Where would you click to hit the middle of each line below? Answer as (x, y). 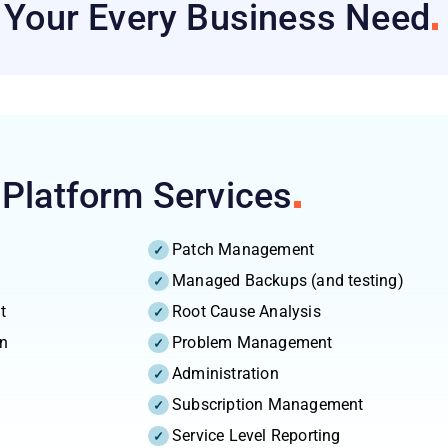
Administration (225, 373)
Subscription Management (268, 404)
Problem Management (252, 342)
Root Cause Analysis (246, 311)
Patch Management (243, 249)
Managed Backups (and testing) (288, 280)
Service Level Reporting (256, 435)
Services (222, 195)
